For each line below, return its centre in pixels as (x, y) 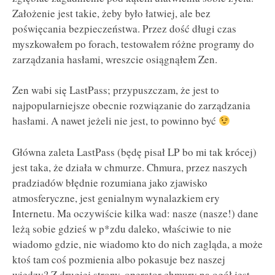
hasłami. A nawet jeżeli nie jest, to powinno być (115, 121)
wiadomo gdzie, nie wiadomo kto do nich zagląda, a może (137, 244)
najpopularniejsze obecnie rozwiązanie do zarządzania (131, 106)
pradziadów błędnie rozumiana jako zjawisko (110, 183)
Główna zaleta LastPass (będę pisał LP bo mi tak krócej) (134, 152)
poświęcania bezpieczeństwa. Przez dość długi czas (124, 28)
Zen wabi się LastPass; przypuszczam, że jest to (116, 90)
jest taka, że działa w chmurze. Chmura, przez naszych (130, 168)
